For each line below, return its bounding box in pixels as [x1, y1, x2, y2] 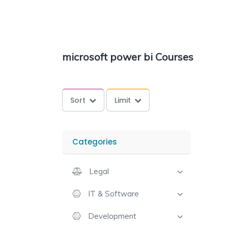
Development [88, 211, 136, 221]
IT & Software [88, 189, 139, 198]
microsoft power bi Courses [62, 50, 193, 63]
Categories [72, 136, 117, 147]
